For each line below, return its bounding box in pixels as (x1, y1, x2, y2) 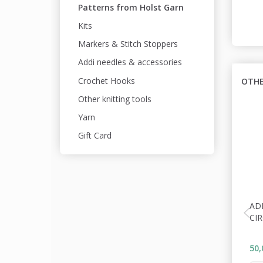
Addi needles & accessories (78, 56, 182, 68)
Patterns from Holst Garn (78, 1, 184, 13)
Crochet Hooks (78, 75, 135, 86)
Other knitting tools (78, 93, 151, 104)
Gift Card (78, 130, 112, 141)
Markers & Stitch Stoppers (78, 38, 178, 50)
